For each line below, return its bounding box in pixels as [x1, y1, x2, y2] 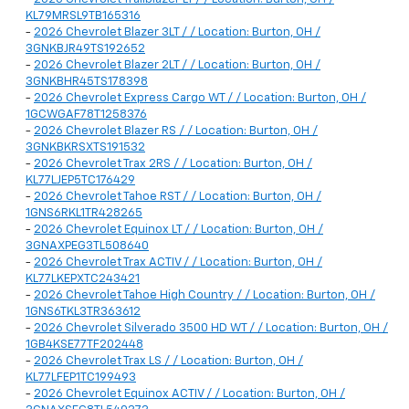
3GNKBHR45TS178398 [26, 76, 148, 89]
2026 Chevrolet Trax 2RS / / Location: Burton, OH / [34, 158, 312, 171]
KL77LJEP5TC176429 [26, 174, 135, 187]
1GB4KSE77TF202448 [26, 339, 143, 351]
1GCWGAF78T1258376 [26, 109, 147, 121]
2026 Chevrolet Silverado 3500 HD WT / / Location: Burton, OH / [34, 322, 388, 335]
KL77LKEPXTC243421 [26, 273, 140, 286]
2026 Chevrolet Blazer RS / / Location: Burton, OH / [34, 125, 318, 138]
